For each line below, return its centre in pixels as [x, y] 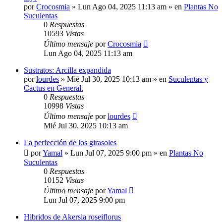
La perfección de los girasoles [70, 143]
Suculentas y [188, 79]
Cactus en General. [54, 88]
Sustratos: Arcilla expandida [67, 70]
